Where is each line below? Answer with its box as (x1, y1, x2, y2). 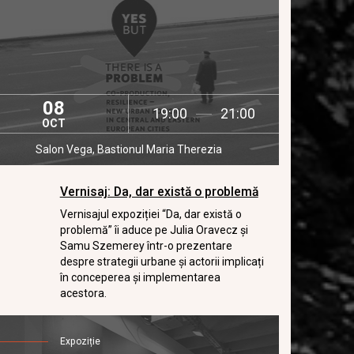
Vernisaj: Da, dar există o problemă (59, 184, 258, 199)
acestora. (59, 287, 107, 299)
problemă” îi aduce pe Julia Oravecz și (59, 224, 248, 236)
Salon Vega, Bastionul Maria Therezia (36, 143, 223, 156)
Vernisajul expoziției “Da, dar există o (59, 208, 242, 220)
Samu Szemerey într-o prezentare (59, 239, 232, 252)
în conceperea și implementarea (59, 271, 220, 284)
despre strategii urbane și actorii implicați (59, 255, 264, 268)
